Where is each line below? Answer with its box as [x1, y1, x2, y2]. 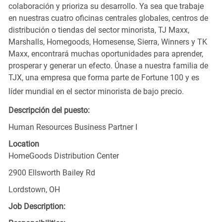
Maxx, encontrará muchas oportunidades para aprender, [8, 49, 203, 58]
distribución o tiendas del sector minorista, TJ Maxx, [8, 25, 189, 35]
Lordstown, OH [8, 184, 60, 194]
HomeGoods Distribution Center [8, 151, 119, 161]
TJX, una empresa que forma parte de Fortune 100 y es [8, 72, 199, 82]
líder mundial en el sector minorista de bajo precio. [8, 86, 184, 96]
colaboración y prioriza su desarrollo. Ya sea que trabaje [8, 1, 204, 11]
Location [8, 139, 39, 149]
